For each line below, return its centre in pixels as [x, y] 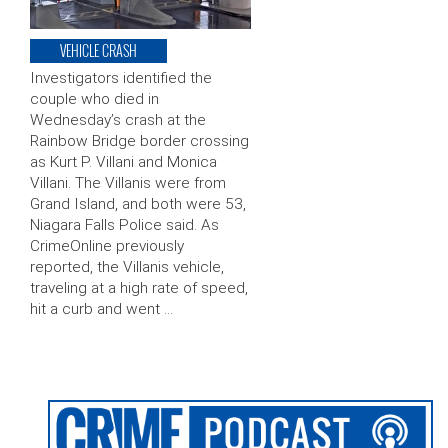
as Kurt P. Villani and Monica [123, 162]
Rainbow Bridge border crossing [139, 141]
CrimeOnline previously [107, 246]
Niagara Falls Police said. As [124, 225]
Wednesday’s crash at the [118, 120]
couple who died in [94, 99]
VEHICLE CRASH [98, 51]
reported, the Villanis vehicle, [127, 267]
